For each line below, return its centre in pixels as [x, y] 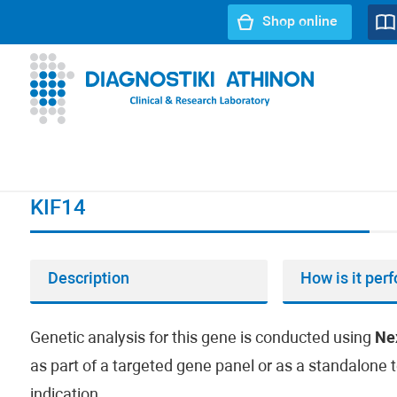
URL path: [107, 146]
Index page [165, 146]
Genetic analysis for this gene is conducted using [202, 339]
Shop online [300, 22]
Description [88, 280]
